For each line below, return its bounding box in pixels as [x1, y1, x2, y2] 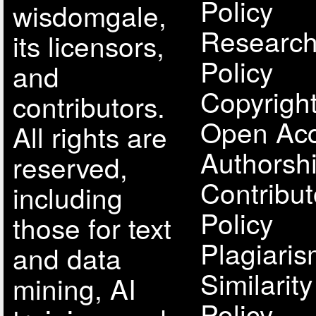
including [12, 178, 123, 217]
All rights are [12, 117, 167, 156]
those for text [12, 208, 171, 247]
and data [12, 238, 121, 277]
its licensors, [12, 26, 164, 65]
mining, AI [12, 269, 136, 308]
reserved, [12, 147, 128, 186]
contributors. [12, 87, 165, 126]
